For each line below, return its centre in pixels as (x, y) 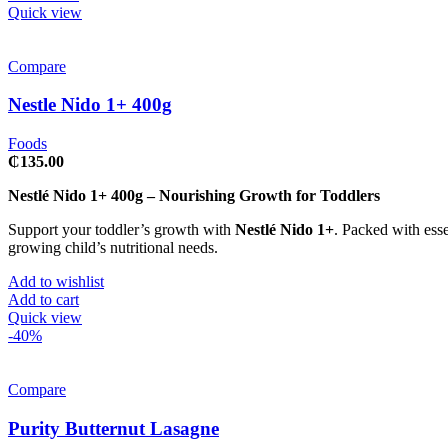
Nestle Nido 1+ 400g (90, 105)
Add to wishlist (56, 282)
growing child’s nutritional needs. (113, 248)
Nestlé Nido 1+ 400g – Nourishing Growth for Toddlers (194, 196)
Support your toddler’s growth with (121, 230)
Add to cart (43, 300)
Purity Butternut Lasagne (113, 428)
